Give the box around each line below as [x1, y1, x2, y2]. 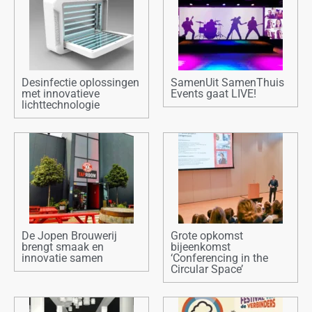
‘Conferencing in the [171, 251, 268, 265]
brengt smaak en [22, 240, 104, 254]
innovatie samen [22, 251, 103, 265]
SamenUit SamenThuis [171, 76, 284, 90]
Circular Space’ [171, 263, 243, 276]
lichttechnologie [22, 98, 100, 112]
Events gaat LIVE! [171, 87, 256, 101]
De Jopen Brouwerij [22, 229, 117, 243]
